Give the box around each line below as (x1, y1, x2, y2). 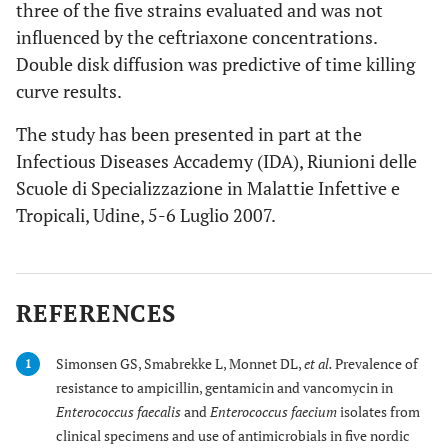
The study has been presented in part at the (16, 122, 362, 146)
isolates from (337, 402, 420, 421)
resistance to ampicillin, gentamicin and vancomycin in (56, 378, 393, 397)
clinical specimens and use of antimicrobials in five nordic (56, 426, 410, 445)
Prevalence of (335, 354, 418, 373)
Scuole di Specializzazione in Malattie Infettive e (16, 176, 400, 200)
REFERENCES (16, 297, 176, 329)
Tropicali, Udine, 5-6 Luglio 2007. (16, 203, 276, 227)
